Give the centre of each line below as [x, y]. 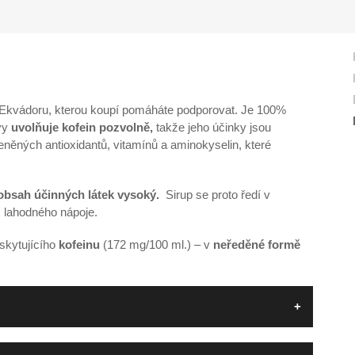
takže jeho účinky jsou [212, 127]
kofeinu [79, 244]
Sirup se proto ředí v [218, 194]
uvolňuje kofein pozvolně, [82, 127]
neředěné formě [257, 244]
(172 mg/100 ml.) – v [157, 244]
